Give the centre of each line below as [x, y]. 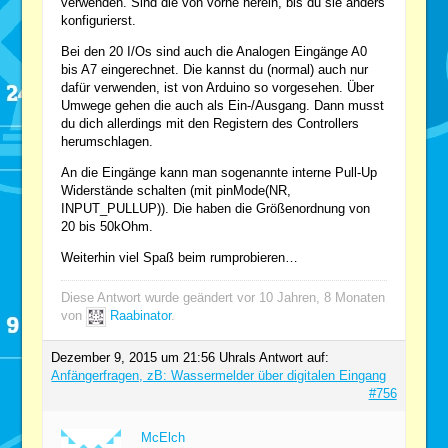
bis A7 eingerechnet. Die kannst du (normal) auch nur [215, 69]
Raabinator [141, 316]
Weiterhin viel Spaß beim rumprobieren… [180, 257]
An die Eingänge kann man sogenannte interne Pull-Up [219, 172]
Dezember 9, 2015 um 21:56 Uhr [145, 357]
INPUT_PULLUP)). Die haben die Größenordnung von [216, 208]
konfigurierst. [99, 20]
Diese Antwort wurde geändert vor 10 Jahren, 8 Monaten [223, 297]
